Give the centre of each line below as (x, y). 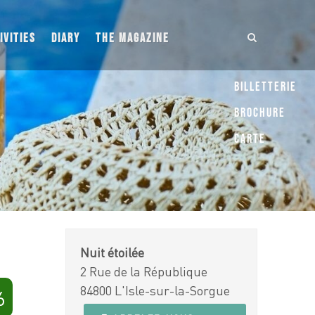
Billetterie (265, 87)
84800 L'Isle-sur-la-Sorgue (155, 290)
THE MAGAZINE (133, 38)
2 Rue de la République (144, 271)
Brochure (260, 113)
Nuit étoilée (112, 252)
